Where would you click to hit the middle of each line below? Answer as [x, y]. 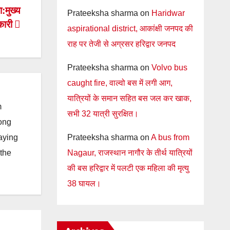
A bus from [170, 137]
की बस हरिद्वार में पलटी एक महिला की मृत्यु [128, 168]
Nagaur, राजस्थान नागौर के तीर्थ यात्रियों [130, 153]
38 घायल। [84, 184]
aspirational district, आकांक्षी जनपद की [130, 28]
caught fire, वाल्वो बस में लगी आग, [120, 83]
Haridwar [168, 13]
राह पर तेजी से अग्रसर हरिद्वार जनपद [121, 44]
